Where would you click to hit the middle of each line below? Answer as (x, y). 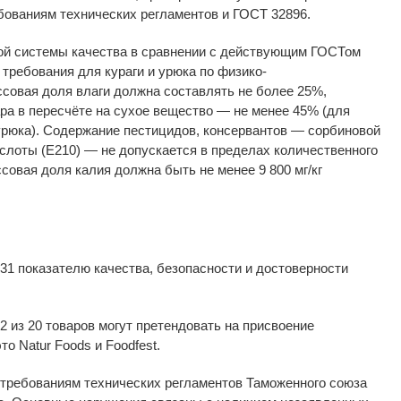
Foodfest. (133, 345)
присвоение (278, 325)
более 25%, (291, 90)
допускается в (163, 149)
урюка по (186, 71)
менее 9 (242, 169)
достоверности (302, 268)
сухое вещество (163, 110)
